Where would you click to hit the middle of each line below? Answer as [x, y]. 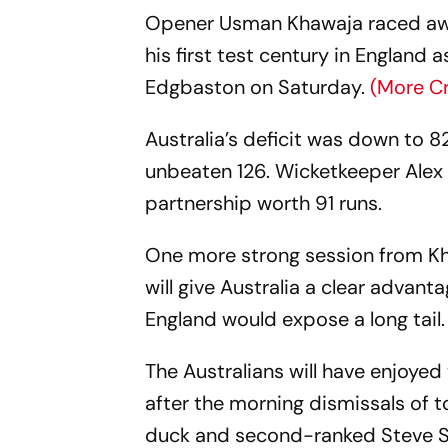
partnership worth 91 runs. [264, 202]
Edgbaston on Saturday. [258, 86]
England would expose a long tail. [295, 318]
